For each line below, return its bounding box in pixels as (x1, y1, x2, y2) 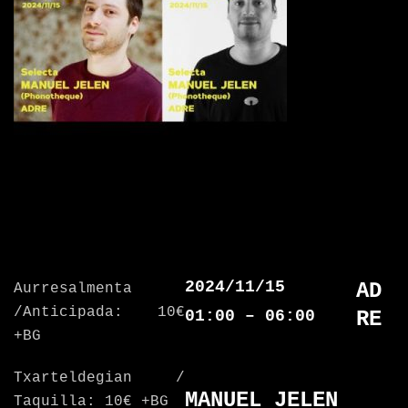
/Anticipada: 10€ (14, 304, 186, 321)
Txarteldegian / (14, 370, 186, 386)
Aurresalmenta (14, 280, 132, 297)
